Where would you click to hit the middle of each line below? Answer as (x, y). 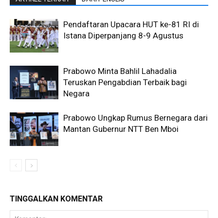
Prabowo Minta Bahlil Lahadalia (120, 71)
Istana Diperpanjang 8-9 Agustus (123, 36)
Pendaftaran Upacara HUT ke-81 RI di (131, 25)
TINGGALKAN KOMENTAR (56, 199)
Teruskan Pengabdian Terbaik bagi (125, 82)
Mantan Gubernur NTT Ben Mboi (121, 129)
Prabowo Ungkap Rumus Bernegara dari (136, 118)
